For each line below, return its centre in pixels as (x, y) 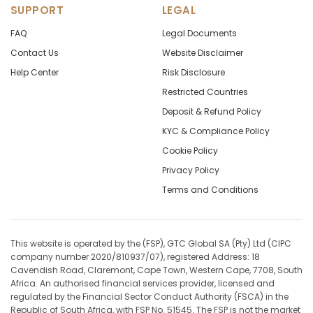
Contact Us (35, 53)
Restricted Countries (205, 92)
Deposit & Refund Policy (212, 111)
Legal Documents (199, 33)
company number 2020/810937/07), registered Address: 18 (135, 257)
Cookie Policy (190, 151)
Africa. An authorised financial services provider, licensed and (143, 283)
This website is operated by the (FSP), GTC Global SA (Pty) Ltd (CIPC (151, 243)
